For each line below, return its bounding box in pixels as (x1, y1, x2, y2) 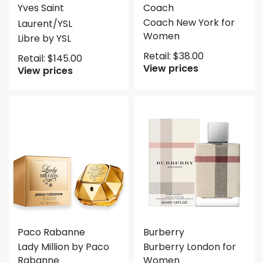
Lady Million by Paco (18, 240, 109, 254)
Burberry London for (143, 240, 236, 254)
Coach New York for (143, 16, 235, 29)
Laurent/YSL (18, 17, 72, 31)
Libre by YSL (18, 32, 71, 45)
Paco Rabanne (18, 225, 85, 239)
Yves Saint (18, 1, 64, 15)
